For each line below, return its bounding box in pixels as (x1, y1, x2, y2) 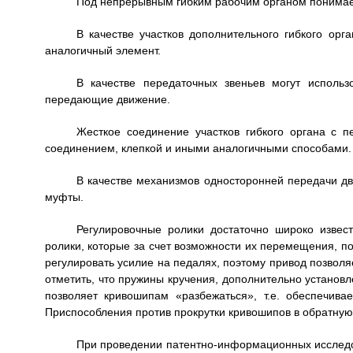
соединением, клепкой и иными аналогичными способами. (44, 142, 351, 154)
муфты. (44, 191, 84, 203)
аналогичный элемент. (44, 44, 161, 57)
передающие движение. (44, 93, 170, 106)
